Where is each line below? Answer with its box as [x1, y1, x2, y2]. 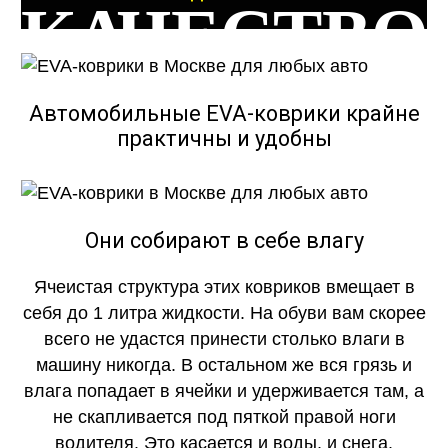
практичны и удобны [116, 125, 332, 151]
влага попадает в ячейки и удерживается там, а [24, 381, 424, 402]
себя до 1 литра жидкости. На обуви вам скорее [22, 303, 426, 324]
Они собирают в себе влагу [84, 227, 364, 253]
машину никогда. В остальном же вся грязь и [36, 355, 412, 376]
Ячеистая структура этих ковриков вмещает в [33, 277, 415, 298]
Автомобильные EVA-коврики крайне [28, 100, 420, 126]
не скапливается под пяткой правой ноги [52, 407, 396, 428]
